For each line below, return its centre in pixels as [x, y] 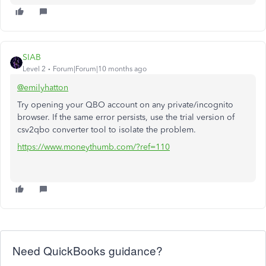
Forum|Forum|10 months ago [100, 69]
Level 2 [34, 69]
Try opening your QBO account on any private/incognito [125, 105]
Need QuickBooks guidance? [88, 250]
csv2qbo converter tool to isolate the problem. [107, 130]
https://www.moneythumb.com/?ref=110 [94, 147]
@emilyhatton [43, 88]
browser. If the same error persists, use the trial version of [126, 117]
